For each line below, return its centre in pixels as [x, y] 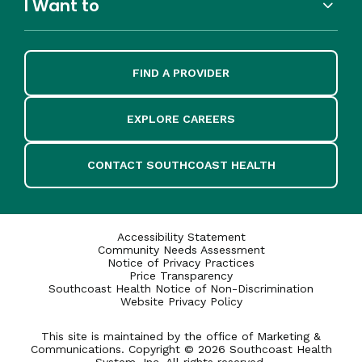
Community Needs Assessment [181, 249]
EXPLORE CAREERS [181, 118]
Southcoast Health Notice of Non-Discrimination [181, 288]
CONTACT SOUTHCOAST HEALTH [181, 164]
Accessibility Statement [181, 236]
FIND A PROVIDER [181, 72]
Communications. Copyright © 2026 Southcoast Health [181, 349]
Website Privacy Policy [181, 301]
